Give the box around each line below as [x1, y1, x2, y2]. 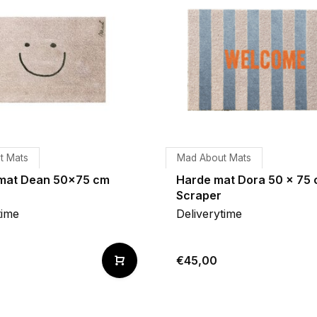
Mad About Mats [177, 152, 251, 163]
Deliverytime [176, 207, 242, 221]
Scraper [176, 188, 221, 202]
